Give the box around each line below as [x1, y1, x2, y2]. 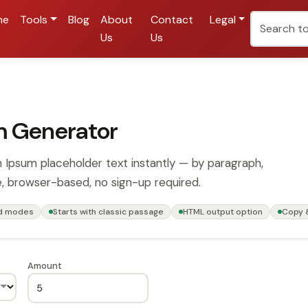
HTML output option [183, 206, 263, 217]
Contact [150, 12, 193, 27]
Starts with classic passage [53, 206, 164, 217]
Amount [27, 260, 62, 272]
